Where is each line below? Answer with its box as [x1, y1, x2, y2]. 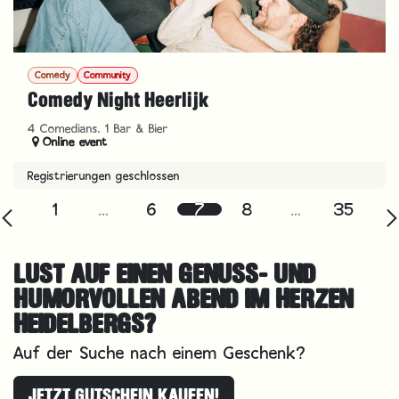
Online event [43, 134, 109, 151]
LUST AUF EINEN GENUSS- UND [13, 258, 315, 290]
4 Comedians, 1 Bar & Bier [28, 120, 168, 137]
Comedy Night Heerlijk [28, 88, 208, 113]
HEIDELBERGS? [13, 308, 155, 340]
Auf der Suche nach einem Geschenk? [13, 341, 305, 365]
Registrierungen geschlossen [28, 167, 180, 184]
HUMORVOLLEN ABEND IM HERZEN [13, 283, 354, 315]
